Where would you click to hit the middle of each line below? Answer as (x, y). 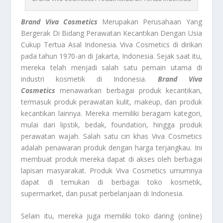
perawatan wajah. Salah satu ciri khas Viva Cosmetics (111, 136)
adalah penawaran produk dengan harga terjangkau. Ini (111, 147)
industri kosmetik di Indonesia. (89, 79)
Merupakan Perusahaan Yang (150, 21)
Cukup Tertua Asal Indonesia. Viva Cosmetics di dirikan (111, 44)
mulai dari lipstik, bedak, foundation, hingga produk (111, 124)
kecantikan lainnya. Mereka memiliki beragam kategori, (111, 113)
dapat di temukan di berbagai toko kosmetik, (111, 182)
